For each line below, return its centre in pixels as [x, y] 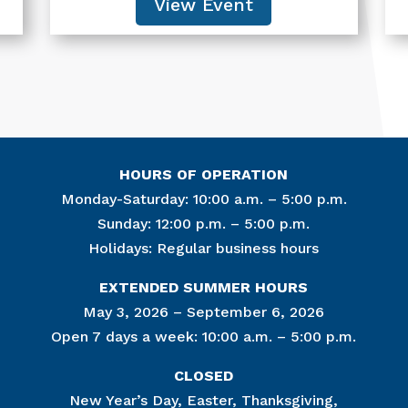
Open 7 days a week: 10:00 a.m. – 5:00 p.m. [204, 336]
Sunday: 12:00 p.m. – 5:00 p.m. [204, 223]
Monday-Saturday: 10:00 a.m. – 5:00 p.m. [204, 199]
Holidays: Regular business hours [204, 248]
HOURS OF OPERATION [204, 174]
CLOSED [204, 375]
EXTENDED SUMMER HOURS [204, 287]
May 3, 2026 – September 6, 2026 [204, 311]
